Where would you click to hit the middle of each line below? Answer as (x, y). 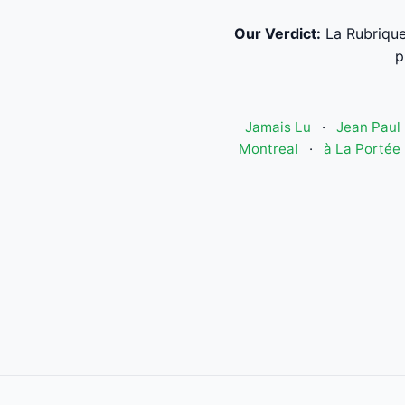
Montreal (268, 149)
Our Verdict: (277, 33)
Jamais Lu (278, 127)
